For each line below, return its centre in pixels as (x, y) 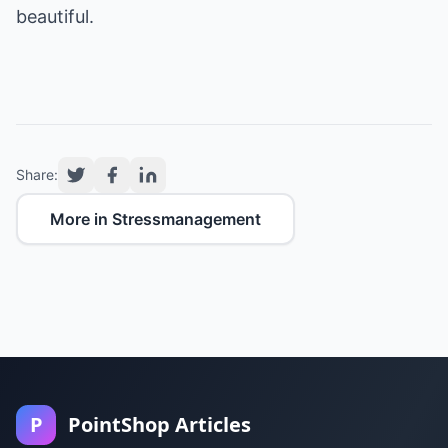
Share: (37, 174)
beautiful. (55, 16)
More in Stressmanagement (155, 219)
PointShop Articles (159, 424)
